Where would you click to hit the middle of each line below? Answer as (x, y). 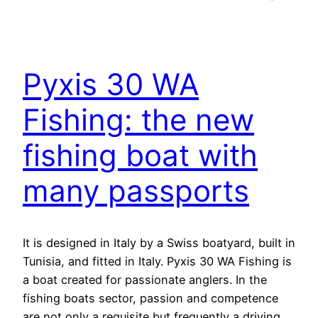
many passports (136, 191)
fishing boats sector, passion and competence (150, 298)
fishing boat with (140, 155)
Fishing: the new (138, 120)
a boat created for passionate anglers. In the (145, 280)
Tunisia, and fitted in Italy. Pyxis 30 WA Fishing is (157, 262)
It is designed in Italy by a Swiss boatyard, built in (159, 243)
